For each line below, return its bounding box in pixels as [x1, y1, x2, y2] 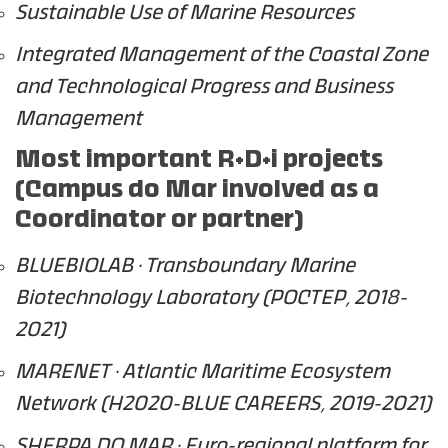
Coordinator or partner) [15, 208, 304, 232]
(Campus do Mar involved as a [15, 178, 379, 202]
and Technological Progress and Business [15, 78, 393, 97]
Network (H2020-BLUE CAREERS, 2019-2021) [15, 395, 431, 414]
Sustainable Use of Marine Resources [15, 4, 354, 23]
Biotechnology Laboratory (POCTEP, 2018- [15, 289, 407, 308]
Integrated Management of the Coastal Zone [15, 46, 428, 65]
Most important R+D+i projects [15, 148, 383, 172]
